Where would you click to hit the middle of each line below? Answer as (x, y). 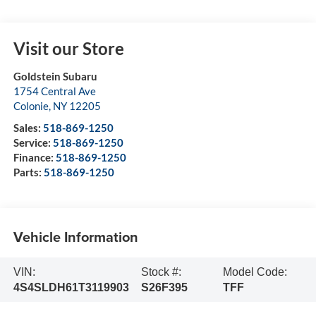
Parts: (28, 172)
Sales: (28, 128)
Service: (33, 143)
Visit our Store (68, 49)
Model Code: (255, 272)
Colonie (31, 106)
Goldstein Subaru (55, 77)
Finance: (34, 158)
